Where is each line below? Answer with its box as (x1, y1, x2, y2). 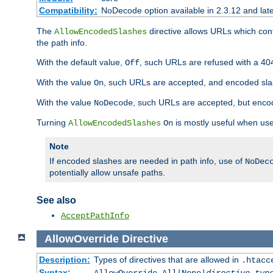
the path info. (37, 37, 87, 48)
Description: (38, 255, 90, 265)
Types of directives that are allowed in (93, 255, 241, 265)
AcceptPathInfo (61, 210, 129, 221)
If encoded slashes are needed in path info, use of (49, 155, 245, 166)
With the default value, (37, 57, 125, 67)
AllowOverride (44, 232, 119, 245)
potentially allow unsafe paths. (49, 167, 165, 177)
